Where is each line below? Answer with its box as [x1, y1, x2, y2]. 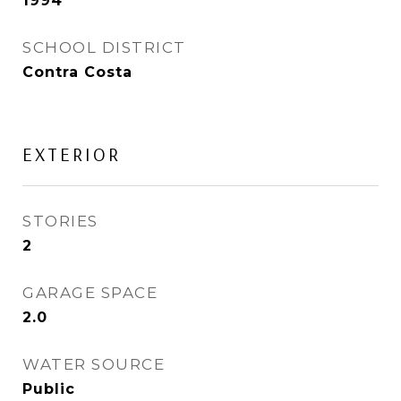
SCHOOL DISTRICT [22, 38, 186, 56]
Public [22, 380, 75, 397]
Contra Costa [22, 64, 132, 81]
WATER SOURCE [22, 355, 165, 373]
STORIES [22, 212, 98, 230]
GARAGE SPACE [22, 284, 158, 302]
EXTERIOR [22, 142, 121, 166]
